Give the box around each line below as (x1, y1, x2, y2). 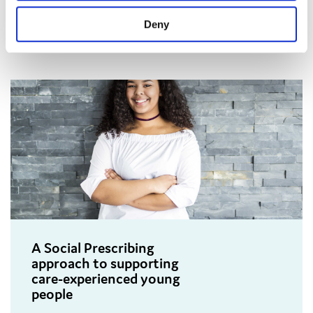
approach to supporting (31, 254, 179, 273)
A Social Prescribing (31, 239, 154, 258)
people (31, 285, 73, 304)
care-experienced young (31, 270, 180, 289)
